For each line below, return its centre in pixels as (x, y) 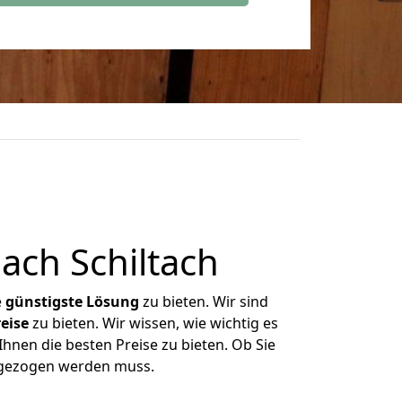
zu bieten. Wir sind (204, 301)
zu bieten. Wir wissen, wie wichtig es (153, 323)
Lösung (113, 301)
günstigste (44, 301)
